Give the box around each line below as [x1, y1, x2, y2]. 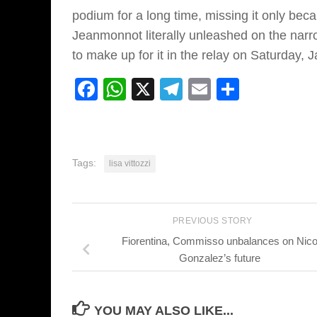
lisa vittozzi [109, 158, 151, 169]
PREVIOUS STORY [172, 216, 255, 226]
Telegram [183, 76, 277, 103]
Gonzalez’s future [178, 251, 260, 264]
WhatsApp [126, 76, 231, 103]
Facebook [98, 76, 198, 103]
